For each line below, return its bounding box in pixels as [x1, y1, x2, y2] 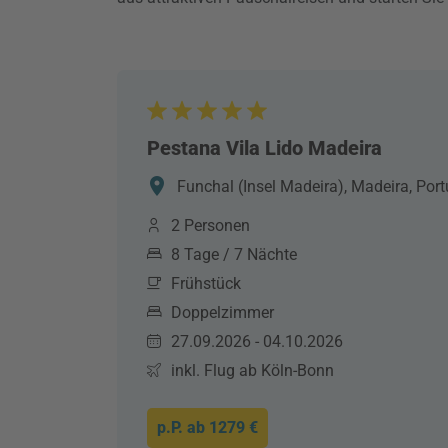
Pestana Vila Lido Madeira [147, 136, 382, 160]
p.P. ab [157, 418, 209, 437]
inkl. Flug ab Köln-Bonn [171, 361, 334, 380]
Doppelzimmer [171, 303, 274, 322]
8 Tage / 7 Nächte [171, 245, 297, 264]
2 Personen [171, 216, 250, 235]
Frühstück [171, 274, 241, 293]
